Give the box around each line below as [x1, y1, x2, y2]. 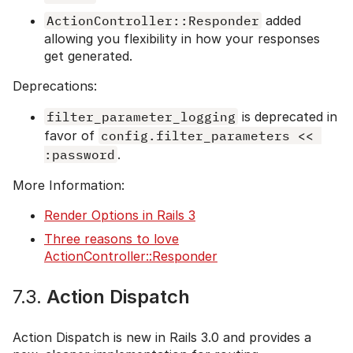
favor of [44, 127, 98, 143]
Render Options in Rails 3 [44, 206, 195, 223]
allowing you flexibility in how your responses [44, 30, 320, 46]
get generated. [44, 47, 132, 64]
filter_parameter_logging [46, 108, 236, 124]
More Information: [13, 176, 124, 193]
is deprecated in [238, 108, 337, 124]
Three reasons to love [44, 230, 179, 247]
